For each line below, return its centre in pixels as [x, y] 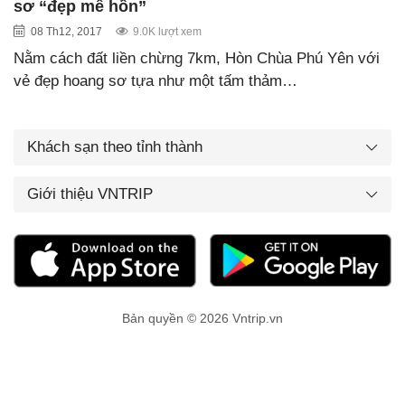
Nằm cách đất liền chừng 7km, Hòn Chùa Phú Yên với [197, 58]
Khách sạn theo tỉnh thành [115, 146]
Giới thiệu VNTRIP [90, 193]
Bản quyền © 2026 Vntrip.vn [202, 319]
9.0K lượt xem [167, 31]
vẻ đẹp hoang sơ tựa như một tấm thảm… [155, 80]
